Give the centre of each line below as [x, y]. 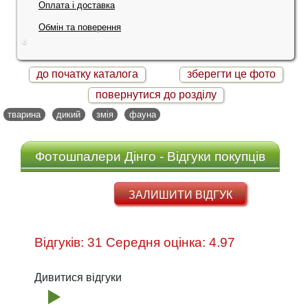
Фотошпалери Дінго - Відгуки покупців [150, 156]
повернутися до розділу [156, 94]
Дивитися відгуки [78, 278]
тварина [24, 114]
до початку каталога [87, 74]
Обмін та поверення [80, 27]
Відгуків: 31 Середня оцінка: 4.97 [170, 243]
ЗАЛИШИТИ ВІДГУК [180, 195]
